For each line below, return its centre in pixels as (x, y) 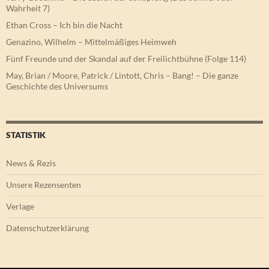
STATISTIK (26, 135)
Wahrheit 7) (28, 8)
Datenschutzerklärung (47, 228)
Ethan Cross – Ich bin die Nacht (64, 25)
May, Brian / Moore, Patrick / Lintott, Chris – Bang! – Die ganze (122, 76)
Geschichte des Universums (57, 86)
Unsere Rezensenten (44, 185)
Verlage (20, 207)
